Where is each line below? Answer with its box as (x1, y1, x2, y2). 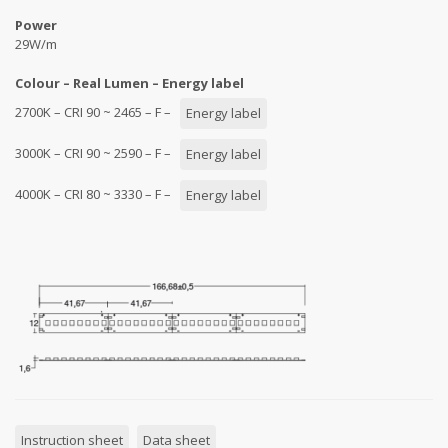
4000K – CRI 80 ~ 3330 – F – (15, 184, 180, 203)
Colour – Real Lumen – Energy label (15, 73, 244, 92)
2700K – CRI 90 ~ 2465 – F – (15, 102, 180, 121)
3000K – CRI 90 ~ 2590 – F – (15, 143, 180, 162)
